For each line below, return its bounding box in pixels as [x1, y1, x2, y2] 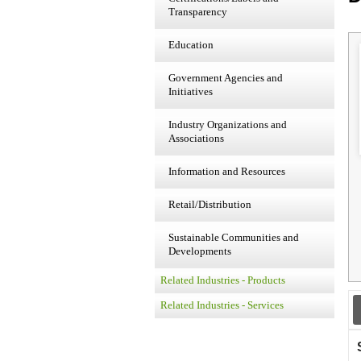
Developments [168, 245, 231, 257]
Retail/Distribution [168, 198, 251, 210]
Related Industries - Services [160, 299, 284, 311]
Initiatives [168, 85, 213, 98]
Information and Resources [168, 165, 285, 177]
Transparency [168, 6, 227, 18]
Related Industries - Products [160, 274, 285, 286]
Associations [168, 132, 224, 144]
